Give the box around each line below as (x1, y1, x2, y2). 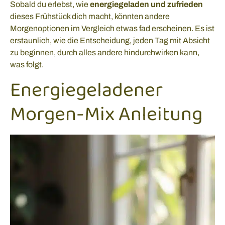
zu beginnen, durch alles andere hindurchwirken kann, (10, 48, 199, 57)
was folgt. (10, 60, 44, 69)
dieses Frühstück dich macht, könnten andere (10, 12, 170, 21)
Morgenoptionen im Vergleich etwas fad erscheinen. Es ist (10, 24, 214, 33)
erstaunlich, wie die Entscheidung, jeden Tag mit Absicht (10, 36, 210, 45)
